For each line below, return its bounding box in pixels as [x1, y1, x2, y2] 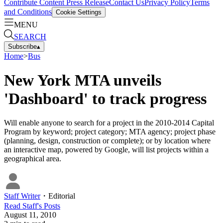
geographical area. [4, 154, 61, 163]
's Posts [37, 202, 60, 211]
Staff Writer [4, 192, 40, 201]
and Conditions [4, 7, 52, 16]
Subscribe [8, 42, 37, 50]
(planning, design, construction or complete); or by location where [4, 136, 211, 145]
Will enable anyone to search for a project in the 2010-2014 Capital [4, 118, 214, 127]
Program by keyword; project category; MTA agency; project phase [4, 127, 216, 136]
